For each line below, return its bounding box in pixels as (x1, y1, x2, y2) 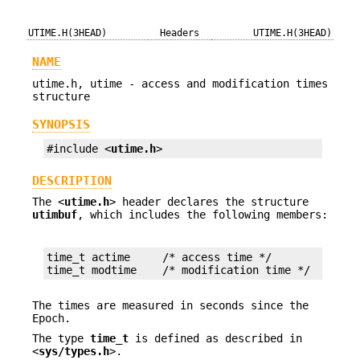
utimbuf (32, 208, 77, 222)
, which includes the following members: (77, 208, 328, 222)
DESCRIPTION (32, 173, 112, 188)
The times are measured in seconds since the (32, 299, 309, 313)
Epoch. (32, 312, 71, 325)
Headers (160, 27, 199, 39)
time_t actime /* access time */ (47, 250, 272, 264)
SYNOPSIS (32, 117, 90, 133)
